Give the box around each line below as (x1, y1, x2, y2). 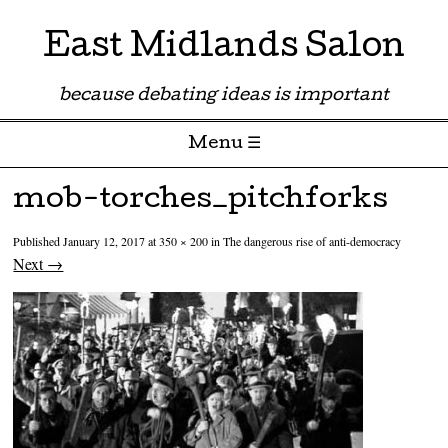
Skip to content (10, 174, 105, 195)
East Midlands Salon (43, 33, 405, 66)
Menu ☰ (187, 136, 261, 153)
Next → (13, 253, 64, 275)
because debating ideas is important (59, 88, 389, 105)
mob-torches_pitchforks (13, 187, 389, 216)
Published (13, 233, 64, 250)
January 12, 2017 (63, 233, 146, 250)
